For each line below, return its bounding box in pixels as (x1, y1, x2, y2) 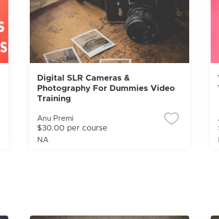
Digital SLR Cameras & (37, 74, 130, 82)
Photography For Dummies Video (37, 84, 175, 92)
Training (37, 94, 71, 103)
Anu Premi (37, 115, 73, 122)
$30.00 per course (37, 124, 108, 132)
